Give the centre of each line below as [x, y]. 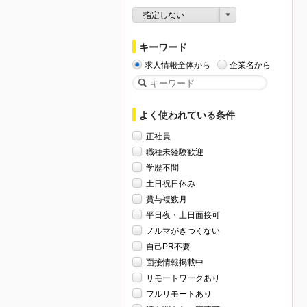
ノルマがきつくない [183, 231]
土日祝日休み [171, 183]
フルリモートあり [179, 294]
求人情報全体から [177, 65]
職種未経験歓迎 [175, 152]
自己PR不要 [168, 246]
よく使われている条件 [187, 115]
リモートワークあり [183, 278]
